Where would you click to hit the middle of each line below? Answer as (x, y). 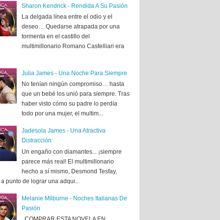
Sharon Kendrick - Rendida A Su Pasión (74, 6)
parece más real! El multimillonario (68, 161)
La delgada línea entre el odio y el (67, 16)
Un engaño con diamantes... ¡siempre (71, 151)
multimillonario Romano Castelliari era (73, 46)
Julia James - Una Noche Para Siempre (74, 73)
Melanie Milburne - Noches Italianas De (74, 198)
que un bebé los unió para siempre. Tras (75, 94)
